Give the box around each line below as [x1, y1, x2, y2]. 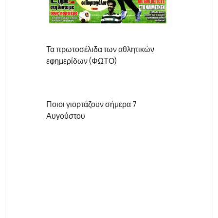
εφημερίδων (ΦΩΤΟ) [46, 56, 117, 66]
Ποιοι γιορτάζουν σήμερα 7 [46, 100, 137, 109]
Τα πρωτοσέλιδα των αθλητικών [46, 45, 154, 54]
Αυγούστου [46, 111, 85, 121]
